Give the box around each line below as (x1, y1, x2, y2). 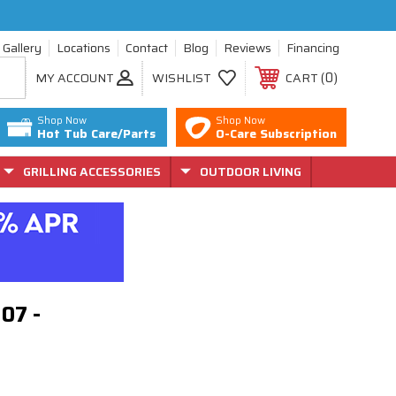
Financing (286, 38, 339, 57)
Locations (57, 38, 110, 57)
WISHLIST (152, 67, 211, 88)
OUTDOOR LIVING (200, 162, 301, 181)
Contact (126, 38, 168, 57)
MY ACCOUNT (35, 67, 114, 88)
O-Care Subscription (216, 123, 338, 143)
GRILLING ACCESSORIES (23, 162, 161, 181)
